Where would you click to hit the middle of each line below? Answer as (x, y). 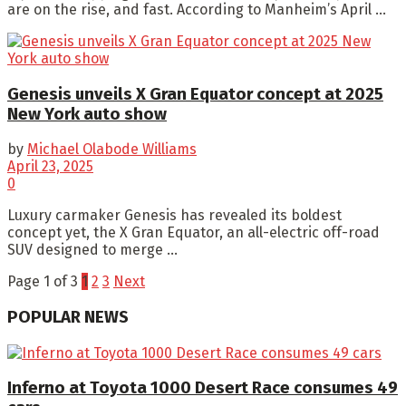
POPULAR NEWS (68, 317)
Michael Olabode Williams (112, 150)
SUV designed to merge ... (92, 250)
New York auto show (87, 114)
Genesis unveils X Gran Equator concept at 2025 (195, 94)
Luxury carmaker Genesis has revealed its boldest (174, 216)
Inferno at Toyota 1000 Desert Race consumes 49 (203, 388)
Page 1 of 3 (43, 282)
